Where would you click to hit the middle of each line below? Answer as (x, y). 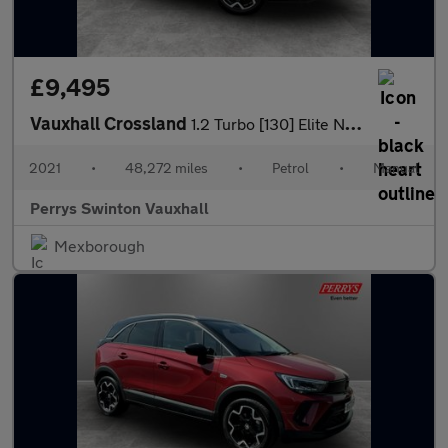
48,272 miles (166, 167)
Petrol (290, 167)
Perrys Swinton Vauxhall (119, 207)
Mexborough (99, 245)
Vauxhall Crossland (110, 123)
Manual (396, 167)
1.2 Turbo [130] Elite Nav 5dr (268, 123)
